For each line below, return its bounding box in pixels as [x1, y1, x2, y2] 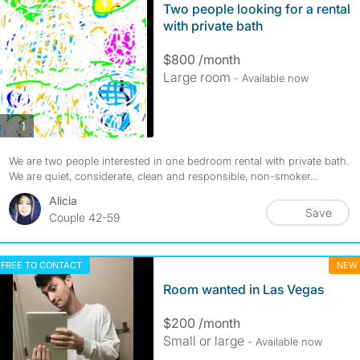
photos [24, 117, 60, 132]
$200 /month [162, 315, 240, 331]
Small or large [162, 333, 244, 349]
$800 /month [162, 51, 240, 67]
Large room [162, 69, 231, 85]
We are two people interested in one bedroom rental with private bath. [8, 154, 349, 167]
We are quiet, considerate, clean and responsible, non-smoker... [8, 170, 317, 182]
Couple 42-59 [48, 211, 120, 224]
